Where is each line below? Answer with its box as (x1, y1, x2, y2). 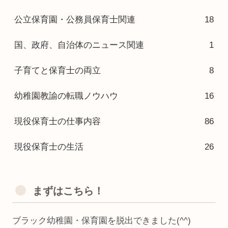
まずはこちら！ (33, 185, 104, 196)
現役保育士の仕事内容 (14, 116, 101, 126)
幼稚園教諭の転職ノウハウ (14, 91, 118, 101)
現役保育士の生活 (14, 141, 83, 152)
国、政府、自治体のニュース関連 (14, 40, 144, 50)
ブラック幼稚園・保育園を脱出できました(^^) (12, 215, 191, 225)
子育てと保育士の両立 (14, 65, 101, 75)
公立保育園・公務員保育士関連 (14, 14, 135, 24)
